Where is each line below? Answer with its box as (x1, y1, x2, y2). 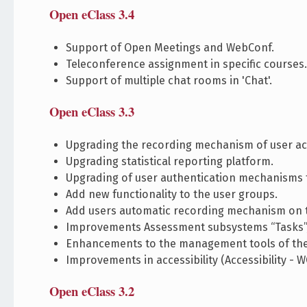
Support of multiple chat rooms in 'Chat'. (66, 73, 273, 87)
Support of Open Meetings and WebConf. (66, 40, 275, 54)
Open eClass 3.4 (49, 4, 135, 23)
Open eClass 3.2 (49, 281, 135, 300)
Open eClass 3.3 (49, 101, 135, 121)
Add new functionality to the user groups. (66, 187, 278, 201)
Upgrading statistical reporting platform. (66, 154, 274, 168)
